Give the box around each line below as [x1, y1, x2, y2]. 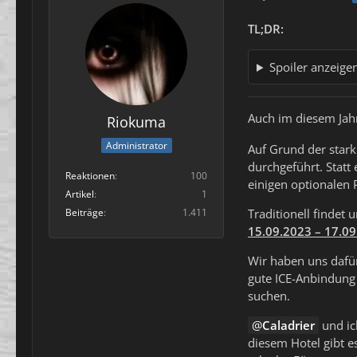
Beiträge [65, 206, 104, 220]
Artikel [65, 187, 94, 202]
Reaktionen [65, 169, 115, 183]
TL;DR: [248, 21, 284, 37]
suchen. [248, 288, 290, 304]
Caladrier [262, 317, 315, 334]
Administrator [105, 139, 167, 153]
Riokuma [107, 112, 166, 131]
